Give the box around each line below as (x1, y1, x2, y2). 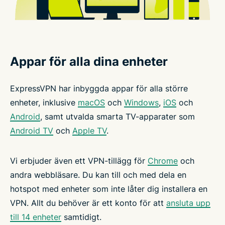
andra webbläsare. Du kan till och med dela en (10, 169, 186, 180)
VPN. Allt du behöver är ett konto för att (10, 197, 166, 208)
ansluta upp (166, 197, 210, 208)
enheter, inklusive (10, 97, 78, 107)
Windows (124, 97, 159, 107)
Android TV (10, 125, 53, 136)
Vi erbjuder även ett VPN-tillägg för (10, 155, 148, 166)
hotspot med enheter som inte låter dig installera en (10, 183, 207, 194)
